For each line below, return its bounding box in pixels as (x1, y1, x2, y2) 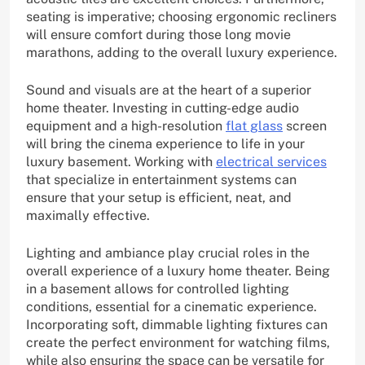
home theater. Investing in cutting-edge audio (26, 100, 299, 117)
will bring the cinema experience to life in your (26, 136, 305, 152)
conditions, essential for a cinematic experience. (26, 299, 317, 315)
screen (283, 118, 327, 134)
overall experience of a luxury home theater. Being (26, 263, 330, 279)
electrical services (216, 154, 327, 170)
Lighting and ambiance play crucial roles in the (26, 245, 310, 262)
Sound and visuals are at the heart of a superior (26, 82, 311, 99)
